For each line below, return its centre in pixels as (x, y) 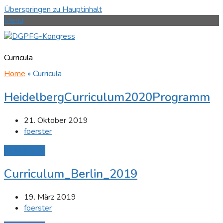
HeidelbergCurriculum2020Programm (107, 97)
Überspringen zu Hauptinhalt (53, 9)
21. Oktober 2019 (56, 121)
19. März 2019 (50, 197)
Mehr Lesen (25, 151)
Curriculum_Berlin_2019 (71, 174)
